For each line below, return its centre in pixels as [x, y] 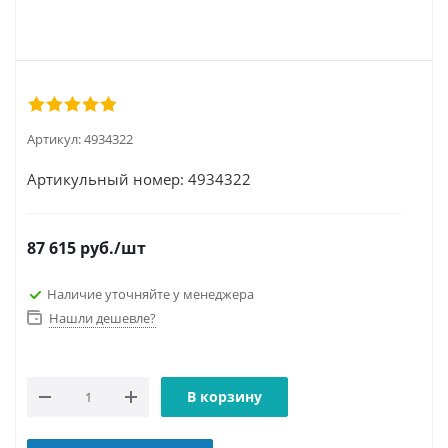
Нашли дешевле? [102, 318]
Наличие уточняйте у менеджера [150, 293]
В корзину [224, 396]
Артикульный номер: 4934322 [139, 179]
